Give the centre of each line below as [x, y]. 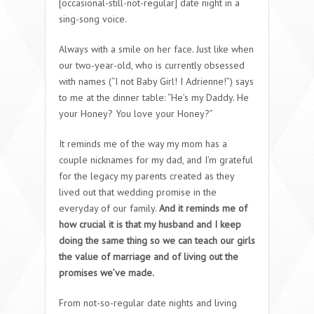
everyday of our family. [109, 208]
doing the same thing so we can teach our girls [157, 240]
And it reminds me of [203, 208]
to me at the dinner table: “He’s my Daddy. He [154, 97]
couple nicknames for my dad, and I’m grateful [156, 159]
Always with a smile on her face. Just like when [156, 49]
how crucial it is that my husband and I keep [150, 224]
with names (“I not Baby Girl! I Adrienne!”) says [156, 81]
